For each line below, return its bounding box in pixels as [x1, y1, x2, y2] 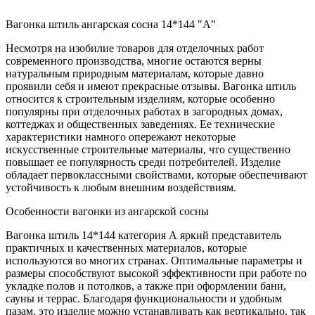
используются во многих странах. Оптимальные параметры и [6, 254, 302, 266]
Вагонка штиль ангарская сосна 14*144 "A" [6, 18, 216, 30]
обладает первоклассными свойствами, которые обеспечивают [6, 168, 307, 181]
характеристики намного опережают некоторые [6, 130, 236, 143]
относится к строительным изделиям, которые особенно [6, 92, 275, 105]
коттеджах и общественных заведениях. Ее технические [6, 117, 275, 130]
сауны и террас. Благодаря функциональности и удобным [6, 292, 282, 304]
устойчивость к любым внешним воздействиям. [6, 181, 236, 193]
